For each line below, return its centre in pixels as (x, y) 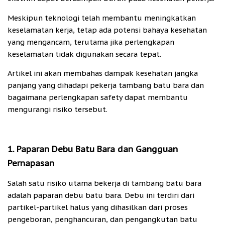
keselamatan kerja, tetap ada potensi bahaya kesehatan (107, 30)
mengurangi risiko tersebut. (58, 109)
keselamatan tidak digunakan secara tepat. (85, 54)
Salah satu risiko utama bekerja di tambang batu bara (104, 183)
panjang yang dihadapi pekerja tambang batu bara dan (106, 85)
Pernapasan (31, 163)
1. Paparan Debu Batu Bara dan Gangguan (93, 149)
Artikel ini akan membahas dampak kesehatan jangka (103, 73)
